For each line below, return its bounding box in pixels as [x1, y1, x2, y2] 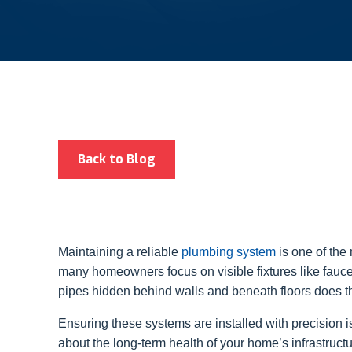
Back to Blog [78, 151, 156, 168]
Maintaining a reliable [58, 245, 181, 259]
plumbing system [181, 245, 276, 259]
